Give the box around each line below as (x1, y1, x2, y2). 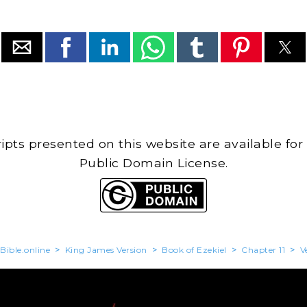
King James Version (64, 244, 147, 255)
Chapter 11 (241, 244, 285, 255)
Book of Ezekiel (162, 244, 227, 255)
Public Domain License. (79, 155, 228, 170)
